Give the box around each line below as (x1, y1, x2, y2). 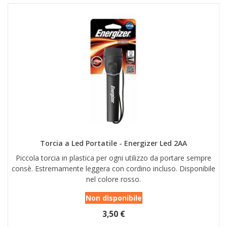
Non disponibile (85, 193, 142, 203)
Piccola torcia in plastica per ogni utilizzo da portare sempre (16, 153, 211, 163)
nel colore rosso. (86, 174, 141, 184)
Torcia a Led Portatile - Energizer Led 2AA (40, 138, 187, 148)
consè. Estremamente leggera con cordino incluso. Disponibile (12, 164, 215, 174)
